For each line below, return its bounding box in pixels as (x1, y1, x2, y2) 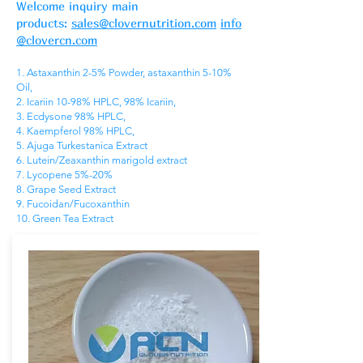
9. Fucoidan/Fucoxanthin (16, 198, 130, 210)
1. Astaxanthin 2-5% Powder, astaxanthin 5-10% (16, 66, 232, 79)
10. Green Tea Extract (16, 212, 113, 224)
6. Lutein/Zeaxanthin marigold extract (16, 154, 187, 166)
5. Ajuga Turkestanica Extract (16, 139, 147, 152)
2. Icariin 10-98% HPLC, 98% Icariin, (16, 96, 176, 108)
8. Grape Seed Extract (16, 183, 116, 195)
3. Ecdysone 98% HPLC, (16, 110, 126, 122)
